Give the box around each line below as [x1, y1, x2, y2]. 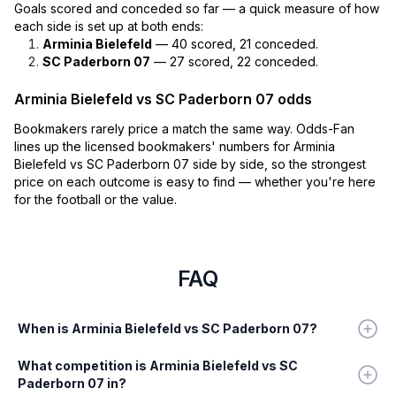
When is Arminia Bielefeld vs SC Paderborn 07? [18, 321, 317, 337]
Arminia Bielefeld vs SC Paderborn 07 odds [14, 90, 312, 109]
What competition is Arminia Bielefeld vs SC [18, 358, 298, 374]
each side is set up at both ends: [14, 19, 203, 34]
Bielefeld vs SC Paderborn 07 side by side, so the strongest [14, 156, 366, 172]
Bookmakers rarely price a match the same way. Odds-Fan [14, 121, 354, 137]
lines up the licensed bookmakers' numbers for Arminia [14, 139, 335, 155]
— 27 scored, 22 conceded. [150, 54, 318, 70]
